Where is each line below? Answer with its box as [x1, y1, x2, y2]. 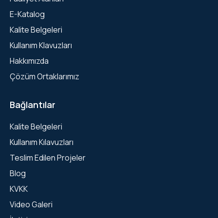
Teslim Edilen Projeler [10, 152, 86, 163]
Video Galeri [10, 199, 53, 210]
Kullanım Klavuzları [10, 39, 72, 51]
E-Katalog [10, 8, 45, 19]
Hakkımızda [10, 55, 49, 66]
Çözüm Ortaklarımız [10, 71, 79, 82]
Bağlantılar [10, 98, 55, 110]
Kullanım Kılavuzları [10, 136, 73, 147]
